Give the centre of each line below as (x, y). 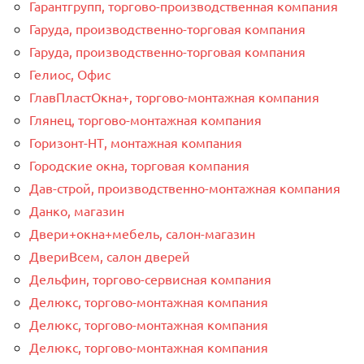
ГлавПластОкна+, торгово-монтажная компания (174, 96)
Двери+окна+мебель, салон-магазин (142, 233)
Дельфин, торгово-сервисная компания (150, 278)
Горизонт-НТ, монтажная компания (136, 142)
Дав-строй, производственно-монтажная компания (185, 187)
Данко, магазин (77, 210)
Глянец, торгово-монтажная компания (145, 119)
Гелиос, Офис (70, 74)
